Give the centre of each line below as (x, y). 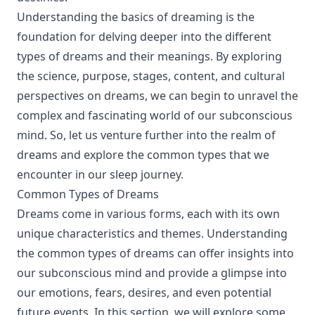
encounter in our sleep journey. (100, 174)
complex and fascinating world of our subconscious (155, 115)
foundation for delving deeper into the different (144, 37)
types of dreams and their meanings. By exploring (149, 56)
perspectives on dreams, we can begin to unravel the (157, 96)
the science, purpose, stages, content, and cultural (151, 76)
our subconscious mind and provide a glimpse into (152, 273)
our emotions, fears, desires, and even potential (144, 292)
